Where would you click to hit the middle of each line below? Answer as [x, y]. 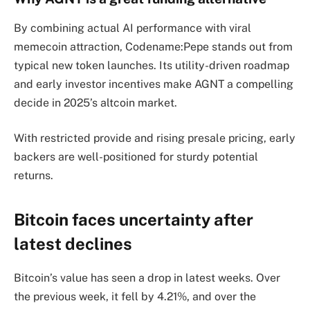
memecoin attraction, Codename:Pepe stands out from [153, 46]
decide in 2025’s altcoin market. [95, 102]
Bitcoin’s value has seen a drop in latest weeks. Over [147, 277]
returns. [34, 176]
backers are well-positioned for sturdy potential [136, 157]
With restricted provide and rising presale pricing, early [155, 138]
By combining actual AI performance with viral [133, 28]
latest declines [73, 243]
